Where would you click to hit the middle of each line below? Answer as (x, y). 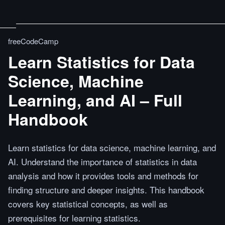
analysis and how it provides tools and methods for (103, 176)
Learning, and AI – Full (95, 100)
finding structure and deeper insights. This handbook (106, 190)
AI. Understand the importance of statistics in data (102, 161)
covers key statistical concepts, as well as (88, 204)
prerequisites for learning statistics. (74, 218)
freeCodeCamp (33, 41)
